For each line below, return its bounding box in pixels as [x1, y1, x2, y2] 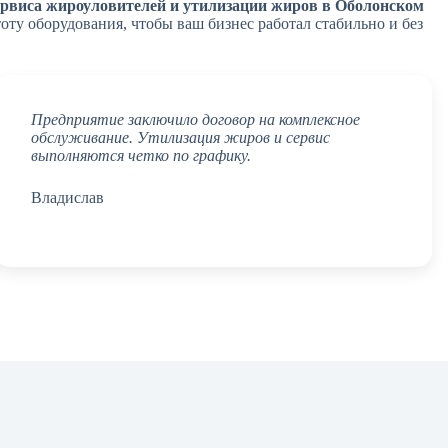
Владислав [30, 188, 104, 206]
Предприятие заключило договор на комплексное [30, 110, 360, 128]
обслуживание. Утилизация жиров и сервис [30, 128, 330, 146]
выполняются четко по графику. [30, 146, 251, 164]
